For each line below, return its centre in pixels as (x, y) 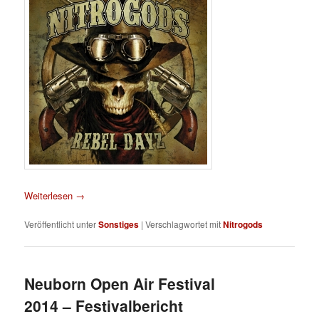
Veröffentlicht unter (61, 224)
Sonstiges (119, 225)
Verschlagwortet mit (183, 224)
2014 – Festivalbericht (104, 305)
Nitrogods (243, 225)
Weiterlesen (50, 196)
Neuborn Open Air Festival (120, 283)
